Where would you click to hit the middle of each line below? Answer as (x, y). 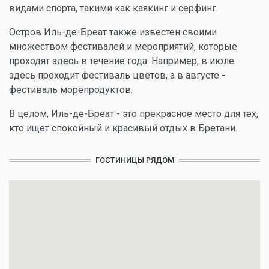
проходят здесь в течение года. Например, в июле (122, 61)
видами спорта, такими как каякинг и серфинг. (113, 8)
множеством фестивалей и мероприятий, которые (123, 47)
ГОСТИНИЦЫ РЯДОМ (134, 160)
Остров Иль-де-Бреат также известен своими (113, 32)
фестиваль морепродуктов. (71, 90)
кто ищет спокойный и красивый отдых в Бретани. (123, 128)
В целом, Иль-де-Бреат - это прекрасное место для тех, (134, 114)
